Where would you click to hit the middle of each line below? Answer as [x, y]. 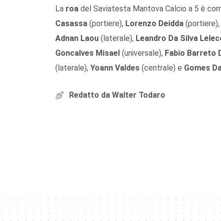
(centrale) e [162, 68]
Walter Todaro [138, 95]
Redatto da [90, 95]
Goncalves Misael [88, 53]
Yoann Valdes [115, 68]
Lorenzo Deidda [154, 23]
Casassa [71, 23]
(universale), [142, 53]
